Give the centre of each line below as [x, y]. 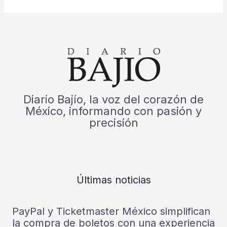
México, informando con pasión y [113, 111]
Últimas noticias [113, 180]
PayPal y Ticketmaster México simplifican [111, 211]
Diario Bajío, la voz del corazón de [113, 99]
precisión [113, 122]
